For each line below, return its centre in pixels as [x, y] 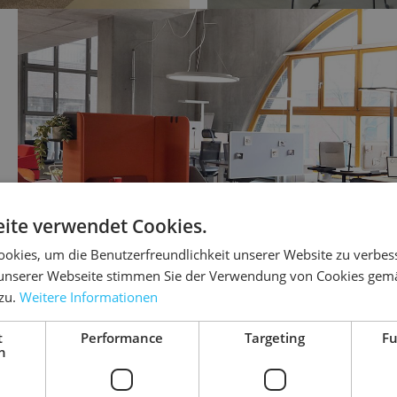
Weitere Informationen [89, 296]
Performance [122, 337]
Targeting [275, 337]
